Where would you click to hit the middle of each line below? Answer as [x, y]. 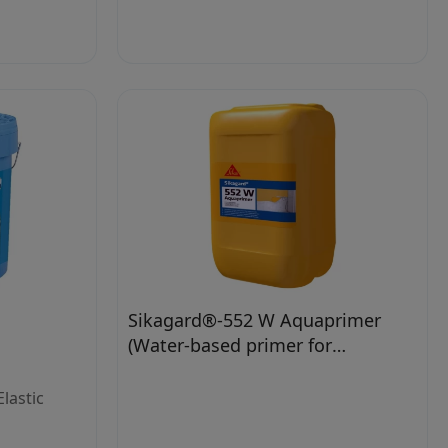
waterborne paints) [208, 369]
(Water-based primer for [230, 344]
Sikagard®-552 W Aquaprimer [254, 319]
